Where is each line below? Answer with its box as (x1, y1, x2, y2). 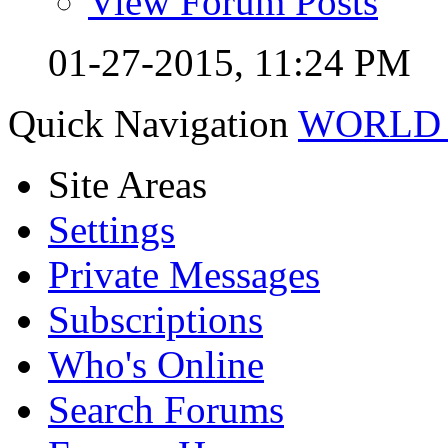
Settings (48, 207, 175, 251)
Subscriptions (48, 297, 263, 341)
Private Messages (48, 252, 320, 296)
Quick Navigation (8, 101, 289, 145)
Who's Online (48, 342, 264, 386)
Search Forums (48, 387, 284, 431)
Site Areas (48, 162, 207, 206)
